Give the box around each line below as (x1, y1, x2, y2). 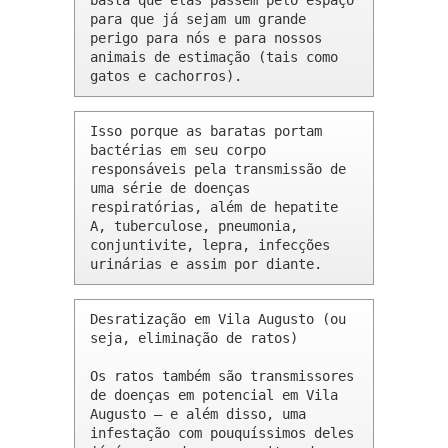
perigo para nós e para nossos (90, 30, 322, 47)
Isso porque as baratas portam (90, 123, 322, 140)
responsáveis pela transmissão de (90, 161, 346, 178)
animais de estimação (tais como (90, 49, 338, 66)
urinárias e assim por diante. (90, 256, 322, 273)
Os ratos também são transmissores (90, 368, 354, 385)
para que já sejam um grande (90, 11, 306, 28)
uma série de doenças (90, 180, 250, 197)
